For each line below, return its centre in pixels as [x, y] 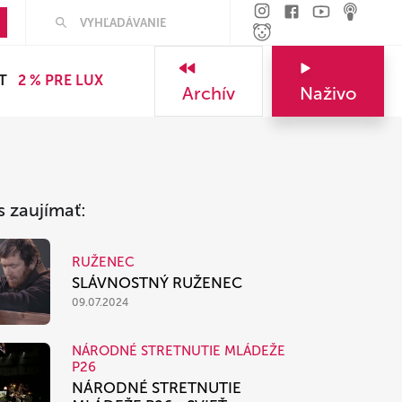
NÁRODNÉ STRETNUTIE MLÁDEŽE [179, 350]
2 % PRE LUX [61, 80]
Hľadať [62, 13]
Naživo [328, 93]
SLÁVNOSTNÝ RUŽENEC [157, 283]
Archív [209, 93]
